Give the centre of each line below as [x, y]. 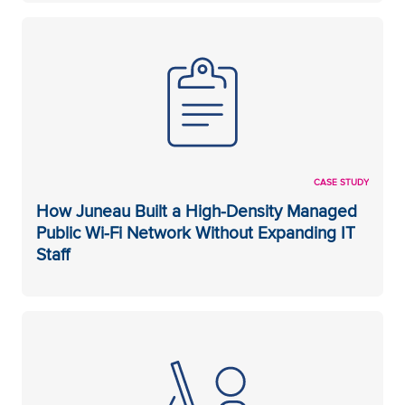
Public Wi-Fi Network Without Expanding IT [196, 233]
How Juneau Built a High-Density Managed [197, 211]
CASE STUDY [341, 182]
